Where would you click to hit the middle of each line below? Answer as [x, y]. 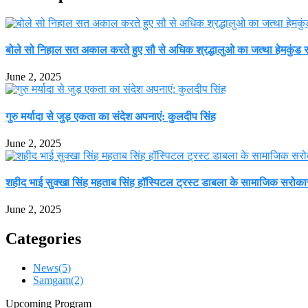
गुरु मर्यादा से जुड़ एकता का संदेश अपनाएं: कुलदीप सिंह [111, 116]
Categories [43, 239]
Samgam [52, 280]
